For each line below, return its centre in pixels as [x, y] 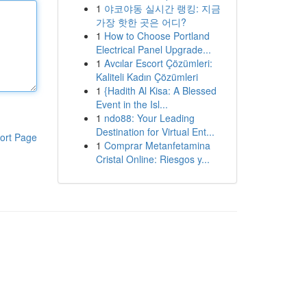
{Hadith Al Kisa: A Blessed [160, 90]
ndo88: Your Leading [149, 118]
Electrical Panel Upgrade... [153, 49]
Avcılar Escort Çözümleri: [158, 63]
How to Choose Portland [157, 36]
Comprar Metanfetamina [157, 145]
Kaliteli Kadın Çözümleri [147, 77]
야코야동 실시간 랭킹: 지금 [162, 8]
